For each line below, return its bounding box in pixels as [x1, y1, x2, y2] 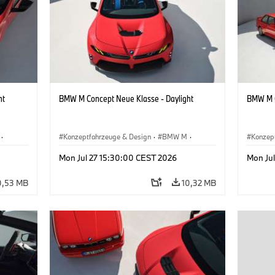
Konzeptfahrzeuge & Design [63, 131, 151, 141]
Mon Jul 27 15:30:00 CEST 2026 [58, 152, 177, 163]
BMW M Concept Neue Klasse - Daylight [58, 92, 193, 104]
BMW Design [63, 145, 104, 155]
